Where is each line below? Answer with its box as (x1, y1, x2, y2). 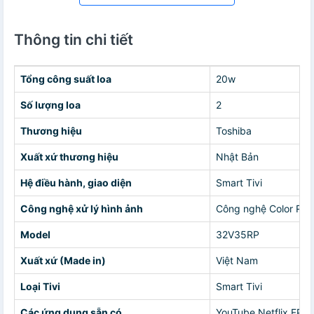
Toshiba (216, 124, 252, 137)
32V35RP (216, 228, 259, 240)
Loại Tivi (20, 280, 60, 292)
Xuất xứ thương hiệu (20, 150, 118, 163)
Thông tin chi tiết (14, 30, 133, 48)
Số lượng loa (20, 98, 81, 111)
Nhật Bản (216, 150, 259, 163)
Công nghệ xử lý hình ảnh (20, 202, 143, 214)
